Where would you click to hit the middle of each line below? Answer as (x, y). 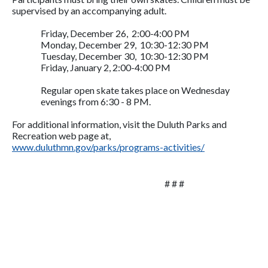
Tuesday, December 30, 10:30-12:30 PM (125, 56)
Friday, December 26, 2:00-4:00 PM (115, 33)
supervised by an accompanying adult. (89, 10)
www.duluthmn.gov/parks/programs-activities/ (108, 147)
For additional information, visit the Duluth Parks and (119, 124)
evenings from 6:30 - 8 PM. (96, 101)
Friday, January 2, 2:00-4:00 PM (107, 67)
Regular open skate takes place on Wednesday (135, 90)
